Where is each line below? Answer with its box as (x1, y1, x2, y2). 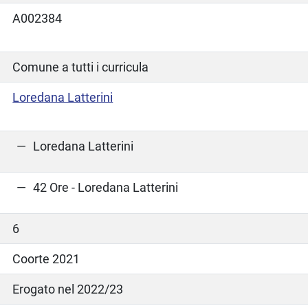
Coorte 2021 (12, 251, 80, 266)
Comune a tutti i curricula (12, 59, 149, 74)
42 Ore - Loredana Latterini (33, 179, 179, 195)
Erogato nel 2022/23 (12, 281, 124, 296)
